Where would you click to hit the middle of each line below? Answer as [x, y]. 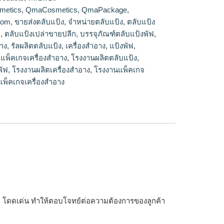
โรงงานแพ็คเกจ [119, 70]
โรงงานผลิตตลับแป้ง [104, 58]
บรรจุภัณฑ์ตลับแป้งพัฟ [117, 34]
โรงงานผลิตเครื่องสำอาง [51, 70]
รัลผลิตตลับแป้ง [36, 46]
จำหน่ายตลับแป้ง [96, 22]
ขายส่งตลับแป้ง [39, 22]
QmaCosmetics [52, 10]
